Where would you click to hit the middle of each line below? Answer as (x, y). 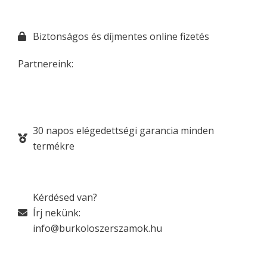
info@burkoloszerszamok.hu (97, 228)
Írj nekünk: (57, 213)
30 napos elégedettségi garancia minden (123, 131)
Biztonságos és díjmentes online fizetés (121, 36)
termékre (54, 146)
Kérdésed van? (65, 197)
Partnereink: (46, 64)
